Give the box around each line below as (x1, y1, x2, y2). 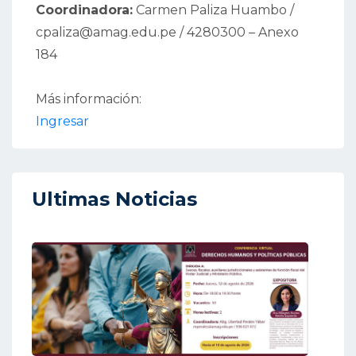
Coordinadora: (36, 2, 133, 18)
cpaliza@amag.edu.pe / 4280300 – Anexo (36, 25, 299, 41)
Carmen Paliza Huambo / (133, 2, 294, 18)
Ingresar (36, 114, 89, 130)
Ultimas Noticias (32, 188, 197, 211)
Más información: (36, 91, 145, 107)
